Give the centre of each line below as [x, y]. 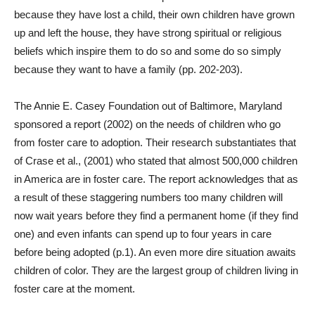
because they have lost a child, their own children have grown [154, 14]
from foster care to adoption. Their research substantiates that [155, 142]
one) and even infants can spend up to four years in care [143, 234]
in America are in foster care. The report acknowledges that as [156, 179]
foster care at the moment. [75, 289]
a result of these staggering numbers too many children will [148, 197]
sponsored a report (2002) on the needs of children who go [147, 124]
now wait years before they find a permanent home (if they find [156, 216]
